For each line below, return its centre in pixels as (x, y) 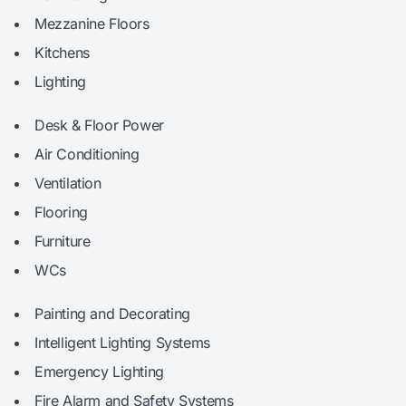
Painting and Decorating (112, 314)
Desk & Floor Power (99, 126)
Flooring (61, 213)
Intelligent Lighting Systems (122, 343)
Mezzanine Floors (92, 24)
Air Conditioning (87, 155)
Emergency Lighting (99, 372)
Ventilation (68, 184)
